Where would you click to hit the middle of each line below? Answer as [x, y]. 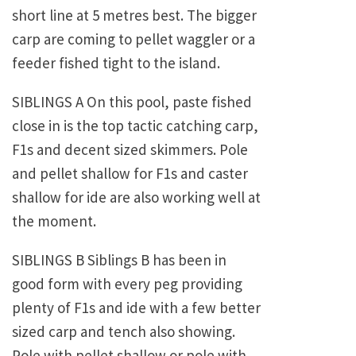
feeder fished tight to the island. [116, 63]
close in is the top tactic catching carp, [135, 126]
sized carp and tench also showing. [124, 332]
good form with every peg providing [127, 284]
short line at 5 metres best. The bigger [134, 15]
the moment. [54, 221]
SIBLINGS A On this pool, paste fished [132, 102]
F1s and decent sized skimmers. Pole [130, 150]
